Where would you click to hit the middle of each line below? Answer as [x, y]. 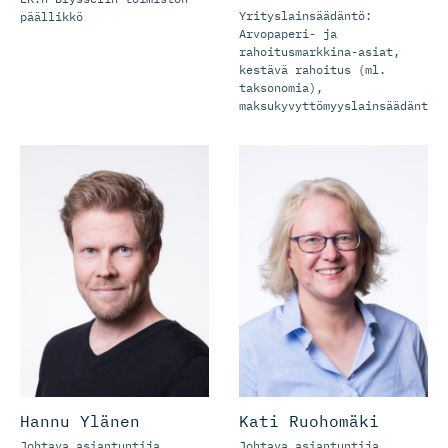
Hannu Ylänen [80, 421]
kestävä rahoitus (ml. [312, 69]
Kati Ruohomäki [309, 421]
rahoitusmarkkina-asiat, [319, 51]
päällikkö [51, 16]
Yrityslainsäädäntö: [305, 15]
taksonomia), [281, 87]
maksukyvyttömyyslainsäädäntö [337, 105]
